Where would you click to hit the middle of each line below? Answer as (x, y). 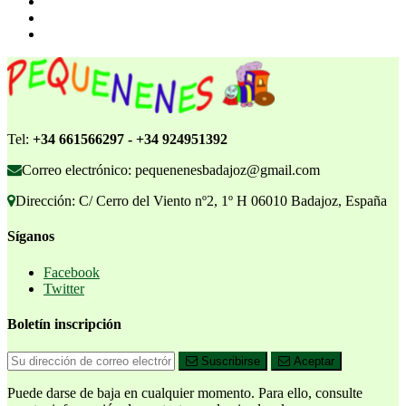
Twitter (64, 288)
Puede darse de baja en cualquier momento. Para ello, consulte (185, 393)
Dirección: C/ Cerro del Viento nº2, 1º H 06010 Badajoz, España (201, 201)
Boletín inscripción (64, 324)
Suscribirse (229, 362)
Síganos (31, 237)
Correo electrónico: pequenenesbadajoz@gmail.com (171, 170)
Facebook (72, 272)
